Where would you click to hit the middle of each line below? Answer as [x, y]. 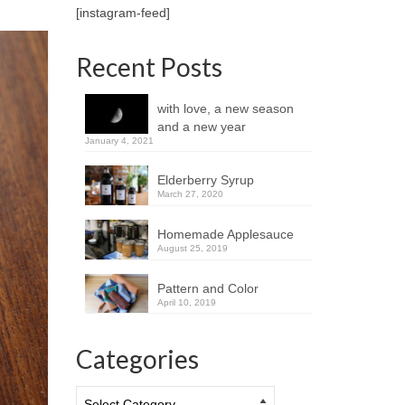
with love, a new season [225, 108]
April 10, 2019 [186, 302]
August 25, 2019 [192, 248]
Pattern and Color [207, 288]
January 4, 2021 [119, 141]
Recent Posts [149, 67]
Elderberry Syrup [205, 180]
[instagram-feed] [122, 13]
